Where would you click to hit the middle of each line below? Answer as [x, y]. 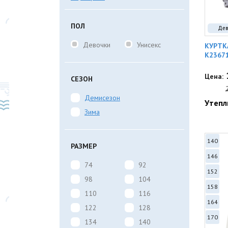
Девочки [97, 45]
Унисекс [149, 45]
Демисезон [102, 98]
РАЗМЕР [84, 146]
